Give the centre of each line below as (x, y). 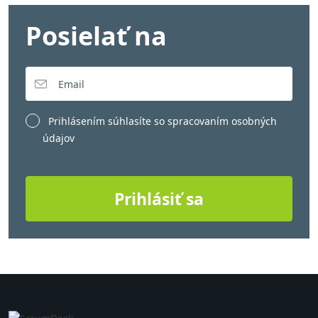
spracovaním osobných (222, 121)
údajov (59, 138)
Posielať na (96, 36)
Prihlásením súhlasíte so (106, 121)
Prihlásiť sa (159, 198)
